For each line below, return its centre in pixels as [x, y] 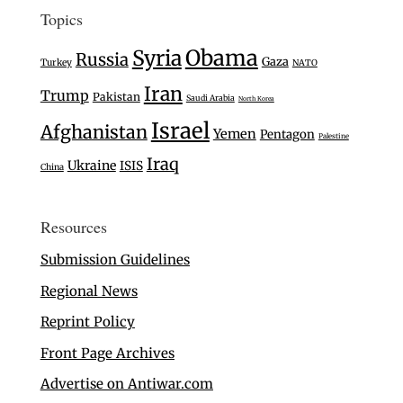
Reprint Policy [87, 322]
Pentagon [287, 135]
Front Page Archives [107, 353]
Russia [102, 60]
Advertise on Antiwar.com [126, 384]
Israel [180, 131]
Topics [61, 19]
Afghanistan [94, 132]
